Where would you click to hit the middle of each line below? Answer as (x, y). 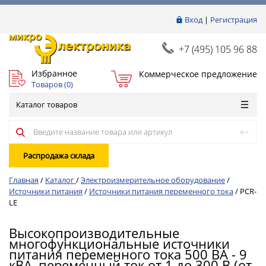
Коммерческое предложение (198, 74)
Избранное (54, 73)
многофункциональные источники (119, 243)
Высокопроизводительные (94, 233)
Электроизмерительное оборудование (153, 180)
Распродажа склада (59, 156)
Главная (24, 180)
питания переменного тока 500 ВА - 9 (128, 254)
